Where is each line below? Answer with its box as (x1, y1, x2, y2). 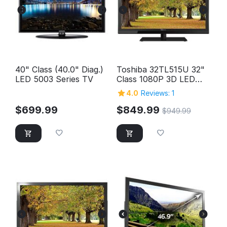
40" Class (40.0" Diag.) (15, 64, 103, 74)
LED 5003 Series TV (15, 74, 93, 84)
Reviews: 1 (141, 89, 174, 98)
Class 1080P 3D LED (117, 74, 195, 84)
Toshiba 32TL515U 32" (117, 64, 205, 74)
